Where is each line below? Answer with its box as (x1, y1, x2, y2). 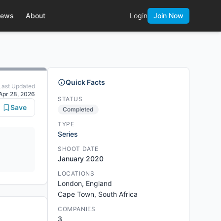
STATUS (58, 95, 83, 103)
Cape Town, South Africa (58, 190, 138, 198)
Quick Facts (66, 78, 105, 86)
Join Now (153, 11, 184, 20)
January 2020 (58, 154, 104, 163)
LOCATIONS (58, 170, 95, 177)
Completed (63, 106, 94, 113)
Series (58, 130, 78, 138)
